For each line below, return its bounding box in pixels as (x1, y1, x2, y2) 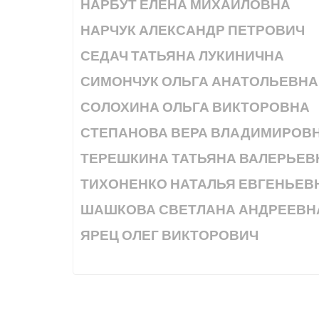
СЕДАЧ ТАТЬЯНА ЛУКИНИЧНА (80, 46, 284, 66)
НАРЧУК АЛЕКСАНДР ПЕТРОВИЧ (80, 21, 305, 40)
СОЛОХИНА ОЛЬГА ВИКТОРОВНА (80, 98, 310, 117)
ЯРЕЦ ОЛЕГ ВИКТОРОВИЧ (80, 226, 258, 245)
